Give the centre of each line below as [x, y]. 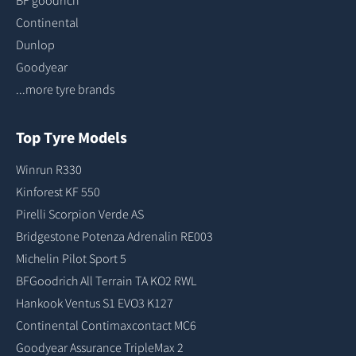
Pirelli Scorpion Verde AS [80, 214]
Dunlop [35, 44]
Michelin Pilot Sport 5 [71, 258]
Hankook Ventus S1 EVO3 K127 [95, 303]
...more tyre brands [65, 89]
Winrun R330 [49, 169]
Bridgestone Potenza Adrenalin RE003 [114, 236]
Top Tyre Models [72, 137]
